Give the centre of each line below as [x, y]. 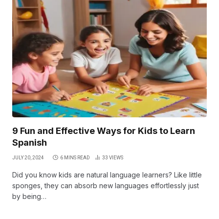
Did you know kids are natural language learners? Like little [107, 175]
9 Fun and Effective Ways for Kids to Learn [104, 131]
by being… [29, 196]
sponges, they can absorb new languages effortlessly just [106, 185]
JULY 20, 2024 [28, 157]
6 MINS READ [75, 157]
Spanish [30, 142]
